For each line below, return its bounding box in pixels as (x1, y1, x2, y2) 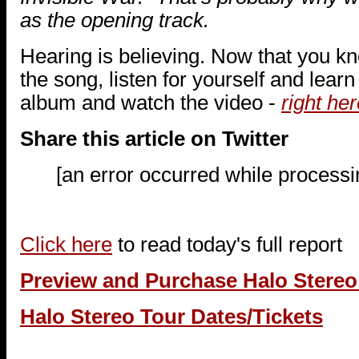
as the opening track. (20, 8, 209, 31)
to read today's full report (112, 232, 342, 256)
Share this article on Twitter (20, 127, 288, 150)
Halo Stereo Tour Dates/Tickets (20, 305, 323, 328)
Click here (20, 232, 112, 256)
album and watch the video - (20, 91, 281, 114)
